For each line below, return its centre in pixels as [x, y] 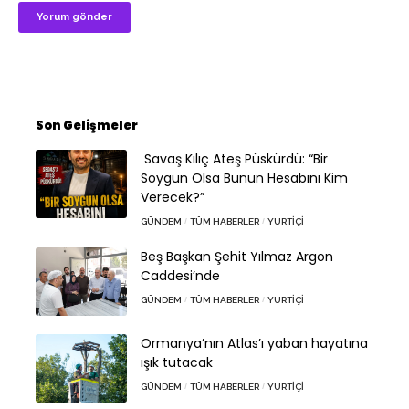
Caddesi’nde [180, 275]
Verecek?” [173, 197]
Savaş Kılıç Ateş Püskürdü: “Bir [234, 158]
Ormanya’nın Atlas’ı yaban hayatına [254, 343]
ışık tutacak [177, 362]
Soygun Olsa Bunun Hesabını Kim [244, 178]
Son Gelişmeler [87, 125]
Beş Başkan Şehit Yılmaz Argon [237, 256]
